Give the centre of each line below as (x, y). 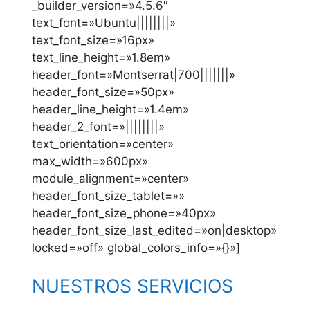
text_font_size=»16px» (93, 40)
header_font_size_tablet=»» (108, 196)
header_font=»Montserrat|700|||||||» (134, 75)
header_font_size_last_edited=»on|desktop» (154, 231)
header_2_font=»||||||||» (98, 127)
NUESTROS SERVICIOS (133, 285)
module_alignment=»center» (110, 179)
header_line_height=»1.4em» (110, 110)
